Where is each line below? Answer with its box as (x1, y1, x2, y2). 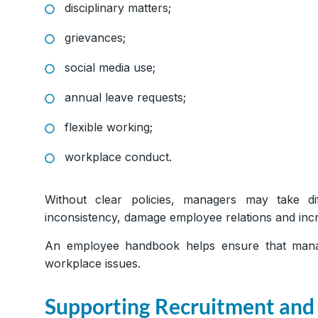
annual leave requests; (65, 90, 186, 105)
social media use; (65, 60, 155, 75)
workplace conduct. (65, 150, 172, 165)
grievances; (65, 31, 126, 45)
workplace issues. (45, 256, 141, 271)
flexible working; (65, 120, 153, 135)
